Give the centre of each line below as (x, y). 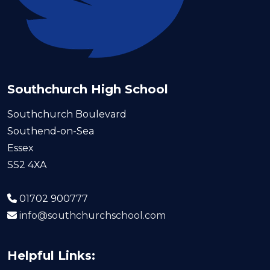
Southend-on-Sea (51, 131)
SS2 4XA (27, 165)
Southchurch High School (88, 89)
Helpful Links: (51, 256)
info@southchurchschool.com (93, 215)
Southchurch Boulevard (67, 114)
